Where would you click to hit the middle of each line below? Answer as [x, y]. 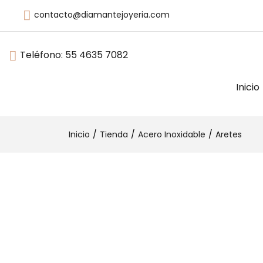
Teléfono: [43, 55]
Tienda [114, 134]
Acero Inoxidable [172, 134]
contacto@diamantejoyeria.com [102, 15]
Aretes [229, 134]
